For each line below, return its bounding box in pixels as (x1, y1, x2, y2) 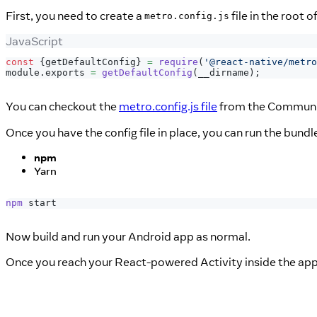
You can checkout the (6, 98, 119, 113)
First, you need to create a (6, 8, 144, 23)
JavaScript (6, 33, 63, 48)
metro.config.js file (119, 98, 217, 113)
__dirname (198, 67, 249, 79)
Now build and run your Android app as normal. (6, 229, 250, 243)
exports (45, 67, 85, 79)
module (6, 67, 40, 79)
